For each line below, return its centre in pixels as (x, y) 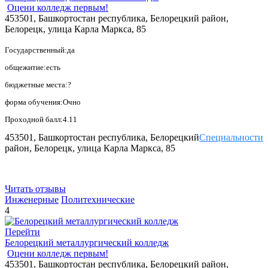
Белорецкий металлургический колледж (87, 242)
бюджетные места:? (38, 84)
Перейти (22, 232)
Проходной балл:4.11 (41, 119)
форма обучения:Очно (43, 102)
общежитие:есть (33, 67)
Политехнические (98, 199)
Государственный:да (40, 50)
